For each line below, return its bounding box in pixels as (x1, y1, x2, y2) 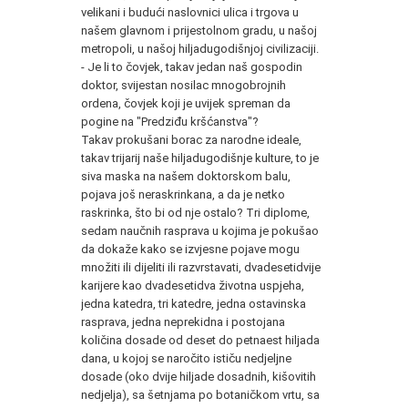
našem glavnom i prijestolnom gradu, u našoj (81, 23, 317, 37)
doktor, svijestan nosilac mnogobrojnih (81, 77, 286, 92)
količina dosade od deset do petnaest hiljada (81, 332, 320, 347)
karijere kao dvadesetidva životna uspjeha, (81, 278, 304, 292)
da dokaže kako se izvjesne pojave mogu (81, 241, 300, 256)
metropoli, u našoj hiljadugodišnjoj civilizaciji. (81, 41, 319, 56)
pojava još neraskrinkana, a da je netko (81, 187, 285, 201)
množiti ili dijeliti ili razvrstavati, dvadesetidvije (81, 260, 321, 274)
